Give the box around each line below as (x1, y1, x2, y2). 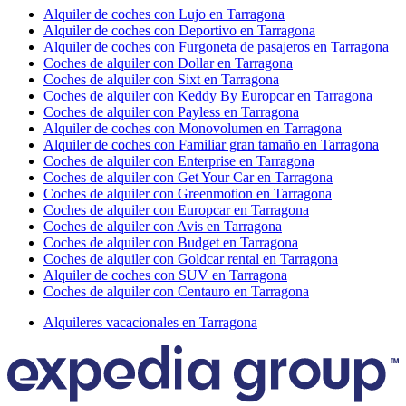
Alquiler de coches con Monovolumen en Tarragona (43, 120, 342, 136)
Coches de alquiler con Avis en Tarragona (43, 217, 282, 234)
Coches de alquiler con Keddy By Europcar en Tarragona (43, 87, 372, 103)
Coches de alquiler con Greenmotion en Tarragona (43, 185, 332, 201)
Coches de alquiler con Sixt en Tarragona (43, 71, 279, 87)
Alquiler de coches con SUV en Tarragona (43, 266, 287, 283)
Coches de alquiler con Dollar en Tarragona (43, 54, 293, 71)
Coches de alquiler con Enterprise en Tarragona (43, 152, 314, 169)
